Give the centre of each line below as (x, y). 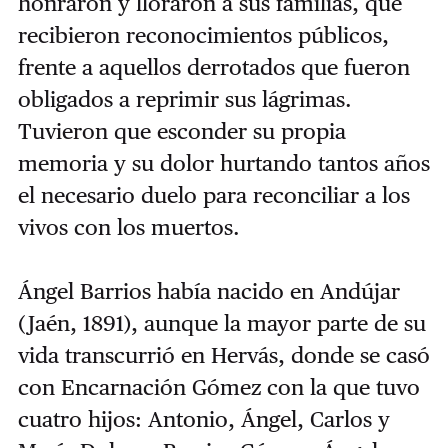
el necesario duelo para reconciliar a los (213, 195)
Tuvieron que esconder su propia (181, 131)
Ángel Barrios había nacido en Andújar (208, 291)
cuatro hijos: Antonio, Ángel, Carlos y (203, 419)
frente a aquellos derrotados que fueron (213, 67)
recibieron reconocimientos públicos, (203, 35)
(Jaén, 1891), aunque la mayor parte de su (221, 323)
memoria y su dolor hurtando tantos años (223, 163)
